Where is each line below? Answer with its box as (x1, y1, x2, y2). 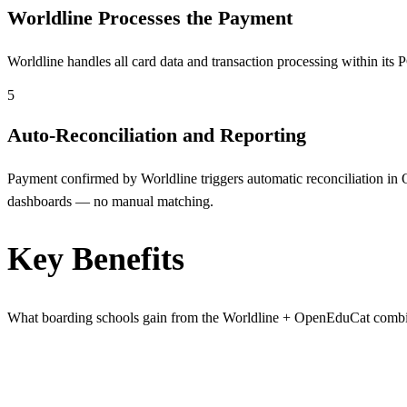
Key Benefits (7, 240, 184, 277)
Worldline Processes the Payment (7, 6, 293, 30)
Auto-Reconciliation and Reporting (7, 124, 306, 147)
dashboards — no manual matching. (7, 194, 213, 210)
